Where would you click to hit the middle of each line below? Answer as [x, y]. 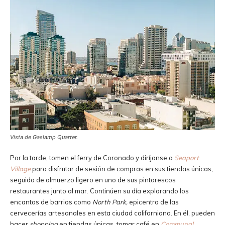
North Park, [111, 202]
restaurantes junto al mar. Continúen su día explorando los [99, 191]
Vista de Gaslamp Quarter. [44, 137]
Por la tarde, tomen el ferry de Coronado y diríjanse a [91, 157]
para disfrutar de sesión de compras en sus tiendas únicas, [123, 168]
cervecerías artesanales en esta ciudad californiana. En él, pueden [113, 213]
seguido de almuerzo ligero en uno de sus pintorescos [93, 180]
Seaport [187, 157]
